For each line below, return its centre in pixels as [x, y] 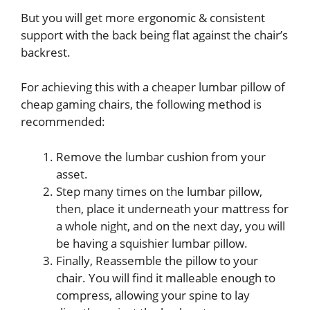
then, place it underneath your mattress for [172, 208]
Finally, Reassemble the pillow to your [157, 260]
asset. [72, 174]
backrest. [46, 52]
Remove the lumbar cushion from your [161, 156]
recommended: [63, 122]
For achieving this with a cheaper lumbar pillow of [153, 87]
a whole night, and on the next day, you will [171, 226]
